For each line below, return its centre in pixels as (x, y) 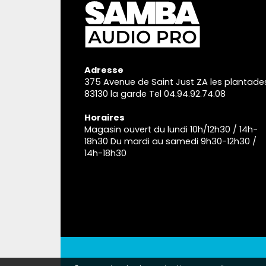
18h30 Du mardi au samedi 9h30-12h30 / (170, 142)
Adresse (104, 70)
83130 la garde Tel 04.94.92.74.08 (155, 94)
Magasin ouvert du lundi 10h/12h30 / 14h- (171, 130)
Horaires (104, 118)
